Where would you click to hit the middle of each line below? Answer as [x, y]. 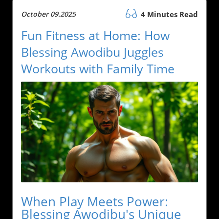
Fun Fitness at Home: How [95, 35]
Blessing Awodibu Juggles [92, 52]
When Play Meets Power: [95, 202]
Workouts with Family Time [98, 68]
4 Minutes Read [168, 14]
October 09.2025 [48, 14]
